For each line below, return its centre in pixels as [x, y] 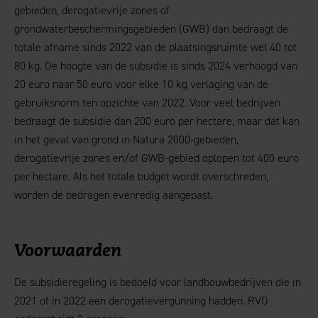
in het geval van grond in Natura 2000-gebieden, [126, 139]
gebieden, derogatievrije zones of [92, 10]
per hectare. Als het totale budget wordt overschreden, [141, 176]
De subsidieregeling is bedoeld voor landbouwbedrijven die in [158, 282]
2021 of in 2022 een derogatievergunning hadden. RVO [141, 301]
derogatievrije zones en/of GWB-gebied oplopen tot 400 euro [157, 158]
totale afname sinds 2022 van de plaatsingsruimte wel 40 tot [155, 47]
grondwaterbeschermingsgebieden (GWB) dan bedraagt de [151, 29]
